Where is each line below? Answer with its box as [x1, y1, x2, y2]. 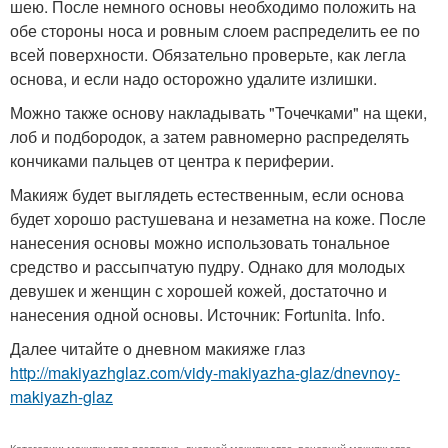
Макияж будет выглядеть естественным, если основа [10, 183, 404, 206]
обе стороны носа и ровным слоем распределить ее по [10, 19, 420, 42]
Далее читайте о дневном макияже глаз [10, 337, 305, 360]
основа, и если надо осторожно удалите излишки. [10, 67, 377, 90]
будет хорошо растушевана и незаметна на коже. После [10, 207, 426, 230]
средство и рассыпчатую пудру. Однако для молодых [10, 255, 405, 278]
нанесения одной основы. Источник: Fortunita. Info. [10, 303, 385, 326]
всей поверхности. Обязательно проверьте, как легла [10, 43, 406, 66]
